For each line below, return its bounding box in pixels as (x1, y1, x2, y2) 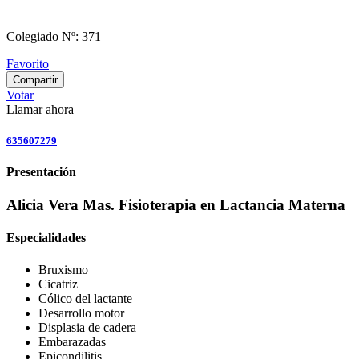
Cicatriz (38, 276, 78, 291)
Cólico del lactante (38, 291, 132, 305)
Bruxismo (38, 262, 88, 276)
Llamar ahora (6, 102, 74, 116)
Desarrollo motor (38, 305, 124, 320)
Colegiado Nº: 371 (6, 29, 101, 43)
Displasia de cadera (38, 320, 136, 334)
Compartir (13, 73, 58, 86)
